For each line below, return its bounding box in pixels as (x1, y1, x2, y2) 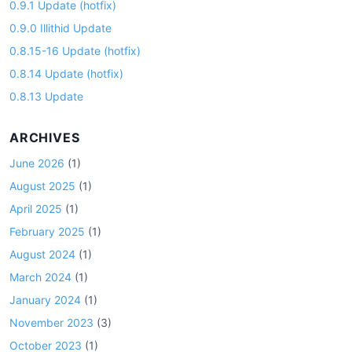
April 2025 (9, 202, 62, 215)
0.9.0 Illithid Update (9, 21, 112, 35)
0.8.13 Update (9, 90, 83, 103)
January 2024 (9, 293, 81, 306)
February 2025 (9, 225, 85, 238)
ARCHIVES (9, 130, 80, 145)
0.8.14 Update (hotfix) (9, 67, 123, 80)
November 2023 (9, 316, 93, 329)
